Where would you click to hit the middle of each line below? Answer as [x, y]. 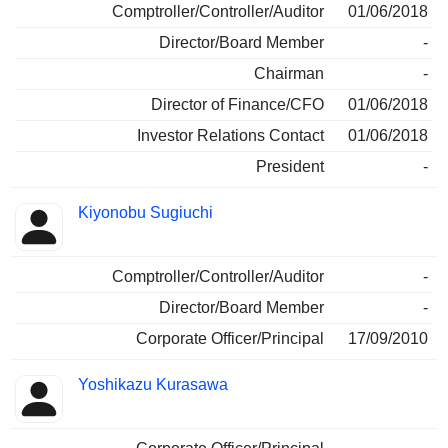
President [290, 167]
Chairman [289, 74]
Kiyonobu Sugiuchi [145, 213]
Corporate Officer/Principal [230, 339]
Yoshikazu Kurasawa [153, 385]
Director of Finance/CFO [237, 105]
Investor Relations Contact [230, 136]
